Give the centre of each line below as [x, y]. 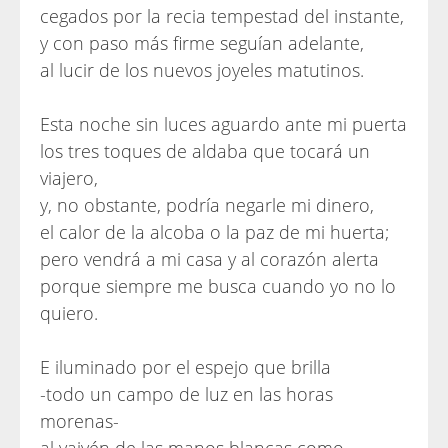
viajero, [69, 178]
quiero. [69, 313]
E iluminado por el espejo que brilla [185, 367]
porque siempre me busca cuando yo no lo [218, 286]
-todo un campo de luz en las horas [186, 394]
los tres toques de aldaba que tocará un [205, 151]
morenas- [79, 421]
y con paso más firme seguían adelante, [202, 43]
